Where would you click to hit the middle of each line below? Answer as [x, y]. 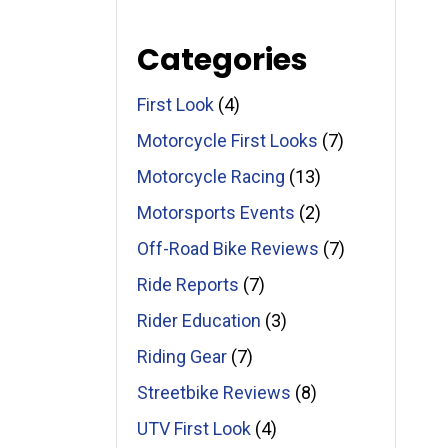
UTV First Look [194, 428]
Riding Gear [182, 356]
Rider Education [199, 320]
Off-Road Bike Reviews [228, 248]
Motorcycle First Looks [228, 140]
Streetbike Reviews [214, 392]
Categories [223, 60]
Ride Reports [188, 284]
